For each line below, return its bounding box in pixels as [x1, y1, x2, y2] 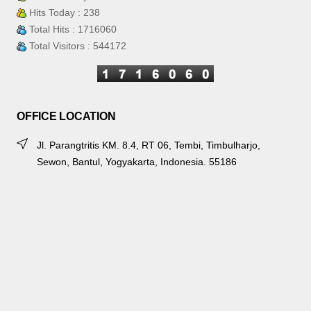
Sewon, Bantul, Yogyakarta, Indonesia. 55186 [37, 156, 237, 168]
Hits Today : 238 [26, 7, 100, 18]
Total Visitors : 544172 [26, 40, 126, 51]
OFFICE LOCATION [17, 110, 116, 123]
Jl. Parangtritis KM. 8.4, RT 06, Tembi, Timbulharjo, [37, 140, 260, 151]
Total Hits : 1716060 [26, 24, 117, 35]
